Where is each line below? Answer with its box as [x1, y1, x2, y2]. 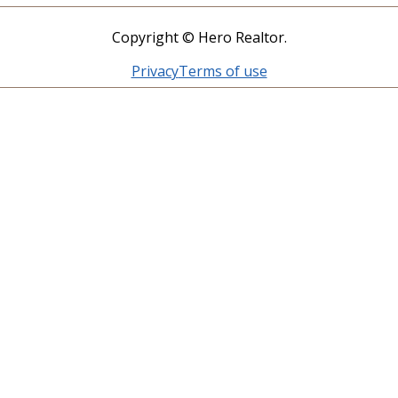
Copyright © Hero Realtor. [111, 27, 287, 47]
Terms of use [178, 60, 267, 81]
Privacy [131, 60, 179, 81]
